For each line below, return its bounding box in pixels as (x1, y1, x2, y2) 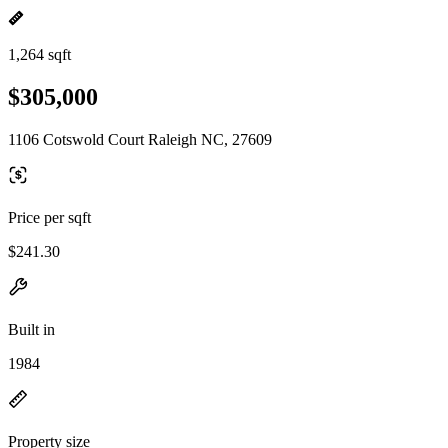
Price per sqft (8, 208, 91, 226)
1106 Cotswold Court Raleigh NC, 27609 (8, 130, 272, 148)
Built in (8, 320, 55, 338)
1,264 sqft (8, 46, 71, 63)
